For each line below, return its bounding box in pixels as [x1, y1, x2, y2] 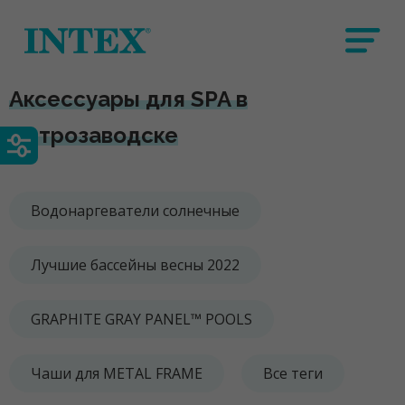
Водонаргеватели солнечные [31, 201, 240, 221]
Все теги [263, 363, 323, 383]
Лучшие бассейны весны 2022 [31, 255, 240, 275]
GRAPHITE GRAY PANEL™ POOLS [31, 309, 252, 329]
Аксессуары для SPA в [9, 86, 248, 112]
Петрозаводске [9, 122, 178, 148]
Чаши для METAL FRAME [31, 363, 202, 383]
